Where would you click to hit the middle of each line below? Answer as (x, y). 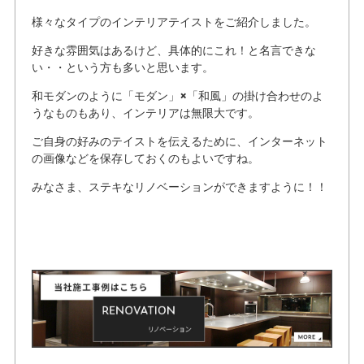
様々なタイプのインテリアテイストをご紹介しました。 (173, 22)
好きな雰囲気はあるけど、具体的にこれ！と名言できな (173, 51)
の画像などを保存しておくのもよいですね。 (145, 159)
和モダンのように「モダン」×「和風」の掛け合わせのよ (177, 96)
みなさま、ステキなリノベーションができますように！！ (179, 187)
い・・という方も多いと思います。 (122, 68)
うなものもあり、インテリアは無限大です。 (145, 113)
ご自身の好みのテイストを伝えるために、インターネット (179, 142)
